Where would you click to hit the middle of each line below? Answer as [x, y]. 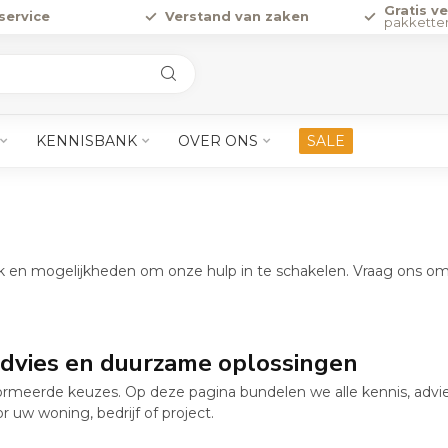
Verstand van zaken [236, 16]
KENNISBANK [86, 141]
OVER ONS [218, 141]
